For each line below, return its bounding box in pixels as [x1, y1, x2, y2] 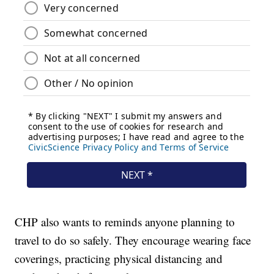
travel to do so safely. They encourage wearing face [15, 232, 251, 248]
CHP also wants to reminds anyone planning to [15, 214, 235, 230]
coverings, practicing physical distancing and [15, 251, 223, 267]
